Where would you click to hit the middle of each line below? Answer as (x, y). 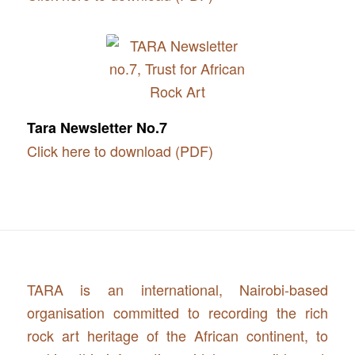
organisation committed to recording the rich (177, 313)
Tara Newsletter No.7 (97, 127)
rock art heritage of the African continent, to (177, 336)
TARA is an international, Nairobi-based (177, 290)
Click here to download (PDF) (120, 150)
